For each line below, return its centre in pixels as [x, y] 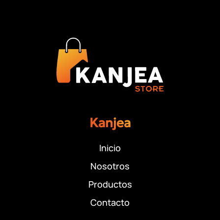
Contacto [110, 202]
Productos [110, 184]
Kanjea [110, 123]
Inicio [110, 148]
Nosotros [110, 166]
